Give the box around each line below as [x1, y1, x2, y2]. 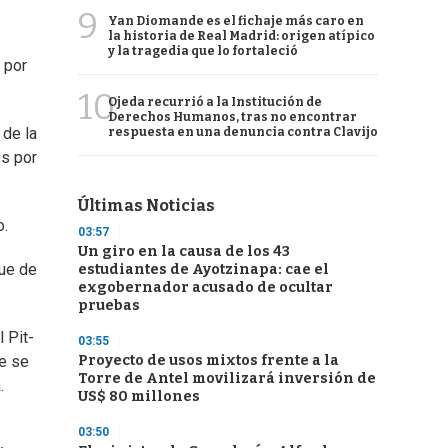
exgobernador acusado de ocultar [78, 279, 333, 296]
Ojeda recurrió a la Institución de [108, 95, 322, 109]
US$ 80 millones [78, 388, 200, 405]
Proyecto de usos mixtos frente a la [78, 352, 339, 369]
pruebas [78, 297, 140, 314]
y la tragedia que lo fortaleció [108, 44, 298, 58]
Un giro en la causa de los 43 [78, 243, 290, 260]
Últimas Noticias [78, 196, 215, 215]
